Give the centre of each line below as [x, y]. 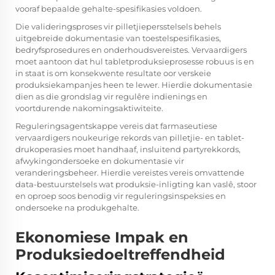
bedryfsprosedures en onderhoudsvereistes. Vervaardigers [131, 50]
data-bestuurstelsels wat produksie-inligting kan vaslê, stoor [136, 184]
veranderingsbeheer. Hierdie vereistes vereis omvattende [130, 173]
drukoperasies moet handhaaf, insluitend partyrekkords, [128, 149]
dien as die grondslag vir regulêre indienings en [111, 97]
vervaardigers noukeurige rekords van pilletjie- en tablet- [130, 138]
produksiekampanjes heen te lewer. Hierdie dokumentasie [134, 85]
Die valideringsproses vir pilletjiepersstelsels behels [118, 27]
